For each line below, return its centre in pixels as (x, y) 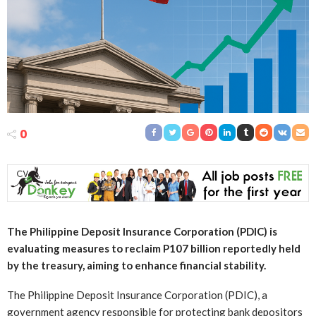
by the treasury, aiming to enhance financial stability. (136, 265)
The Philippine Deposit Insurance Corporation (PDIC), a (137, 295)
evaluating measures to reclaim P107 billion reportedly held (154, 248)
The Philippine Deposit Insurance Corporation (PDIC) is (142, 231)
